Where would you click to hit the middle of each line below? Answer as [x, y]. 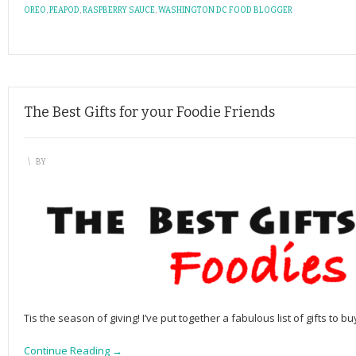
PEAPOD [64, 10]
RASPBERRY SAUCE [119, 10]
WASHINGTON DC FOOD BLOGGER [225, 10]
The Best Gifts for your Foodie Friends [149, 112]
